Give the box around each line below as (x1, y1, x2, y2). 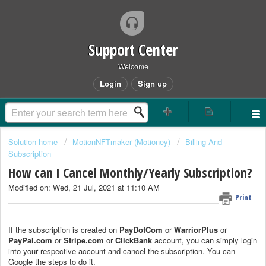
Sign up (137, 78, 167, 89)
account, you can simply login (152, 234, 257, 246)
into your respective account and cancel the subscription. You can (8, 245, 235, 256)
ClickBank (113, 234, 152, 246)
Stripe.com (64, 234, 106, 246)
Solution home (8, 136, 60, 147)
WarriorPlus (174, 223, 218, 235)
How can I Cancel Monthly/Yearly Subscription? (8, 163, 252, 182)
